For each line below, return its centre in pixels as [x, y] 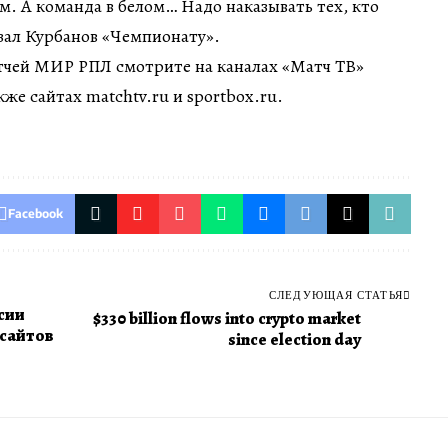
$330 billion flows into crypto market [226, 319]
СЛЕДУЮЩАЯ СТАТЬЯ [336, 295]
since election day [294, 340]
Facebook [35, 214]
